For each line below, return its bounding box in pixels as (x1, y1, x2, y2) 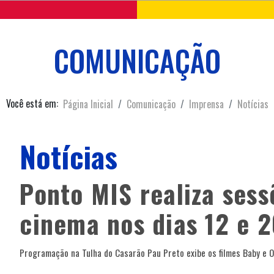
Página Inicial (62, 97, 113, 112)
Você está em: (6, 95, 58, 111)
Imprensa (188, 97, 224, 112)
